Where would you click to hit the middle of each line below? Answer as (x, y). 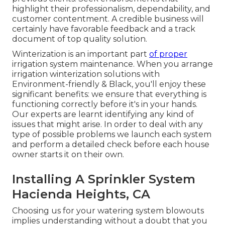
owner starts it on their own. (68, 154)
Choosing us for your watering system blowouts (108, 210)
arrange (197, 64)
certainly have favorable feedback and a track (104, 29)
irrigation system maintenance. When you (97, 64)
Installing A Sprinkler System (104, 179)
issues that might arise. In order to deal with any (107, 124)
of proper (168, 54)
